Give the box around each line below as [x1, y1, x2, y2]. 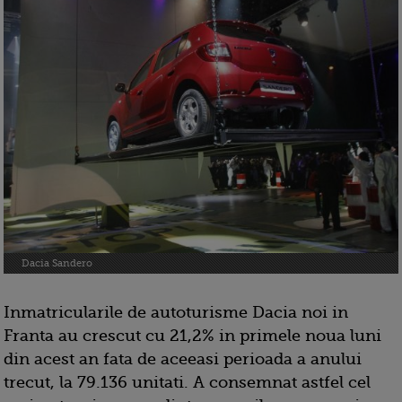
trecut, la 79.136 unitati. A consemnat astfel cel [4, 373, 371, 392]
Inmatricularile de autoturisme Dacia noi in [4, 303, 348, 322]
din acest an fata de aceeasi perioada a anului [4, 350, 362, 369]
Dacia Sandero [22, 258, 92, 270]
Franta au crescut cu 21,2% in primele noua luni [4, 327, 381, 345]
